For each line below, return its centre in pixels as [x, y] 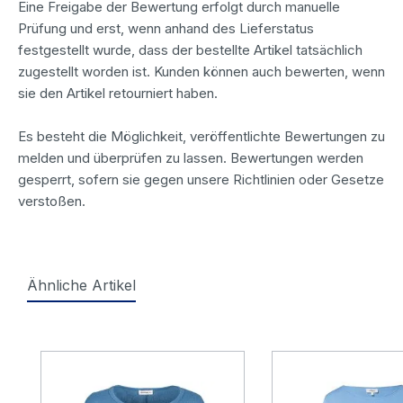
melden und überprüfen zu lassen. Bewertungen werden [191, 157]
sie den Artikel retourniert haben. [118, 93]
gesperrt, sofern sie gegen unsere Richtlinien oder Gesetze [201, 179]
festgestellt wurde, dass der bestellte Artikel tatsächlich [190, 49]
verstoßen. [52, 201]
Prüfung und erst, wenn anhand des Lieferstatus [166, 28]
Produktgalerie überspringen [138, 339]
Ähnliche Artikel [81, 285]
